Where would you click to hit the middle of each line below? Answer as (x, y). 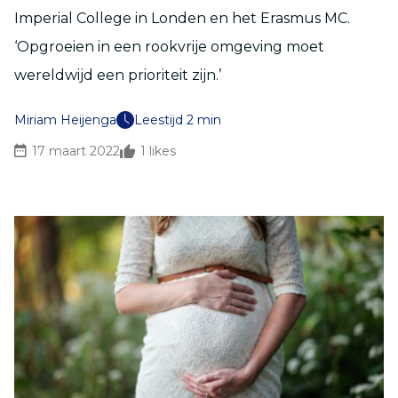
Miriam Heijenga (65, 120)
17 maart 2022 (76, 151)
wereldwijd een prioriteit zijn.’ (118, 75)
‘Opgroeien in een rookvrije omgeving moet (169, 47)
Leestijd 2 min (178, 120)
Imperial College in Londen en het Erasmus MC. (182, 18)
